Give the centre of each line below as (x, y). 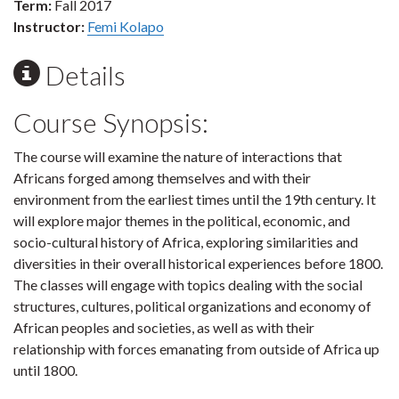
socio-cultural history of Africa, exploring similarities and (186, 242)
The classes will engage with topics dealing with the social (188, 285)
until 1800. (45, 370)
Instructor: (49, 26)
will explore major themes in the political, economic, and (182, 220)
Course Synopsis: (111, 122)
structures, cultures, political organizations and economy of (192, 306)
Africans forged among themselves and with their (162, 178)
